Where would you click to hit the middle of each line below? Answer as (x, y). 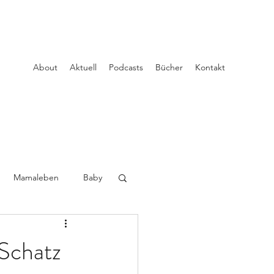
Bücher (169, 67)
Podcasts (126, 67)
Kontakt (210, 67)
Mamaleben (36, 177)
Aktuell (83, 67)
